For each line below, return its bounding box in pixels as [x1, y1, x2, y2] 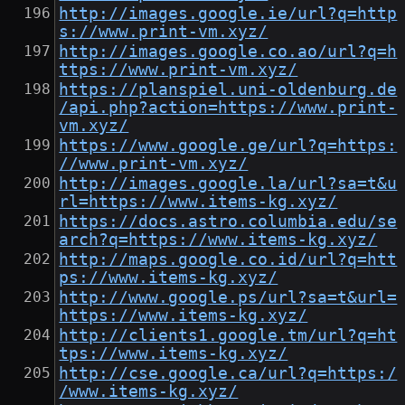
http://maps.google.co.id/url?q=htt [59, 250, 398, 269]
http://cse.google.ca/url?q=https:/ [59, 364, 398, 383]
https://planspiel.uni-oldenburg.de [59, 80, 398, 99]
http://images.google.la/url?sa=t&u [59, 174, 398, 193]
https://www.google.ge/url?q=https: [59, 137, 398, 155]
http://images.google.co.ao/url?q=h [59, 42, 398, 61]
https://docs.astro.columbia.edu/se [59, 212, 398, 231]
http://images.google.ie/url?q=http [59, 5, 398, 24]
